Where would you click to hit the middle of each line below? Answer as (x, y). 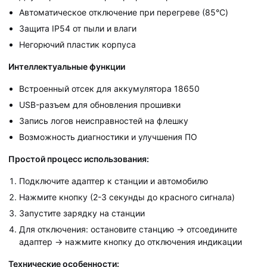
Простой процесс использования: (79, 159)
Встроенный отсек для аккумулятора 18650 (109, 88)
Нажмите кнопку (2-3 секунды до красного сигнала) (127, 197)
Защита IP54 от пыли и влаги (78, 28)
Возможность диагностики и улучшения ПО (108, 136)
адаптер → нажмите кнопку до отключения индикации (131, 241)
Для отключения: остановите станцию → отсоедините (128, 229)
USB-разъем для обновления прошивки (100, 104)
